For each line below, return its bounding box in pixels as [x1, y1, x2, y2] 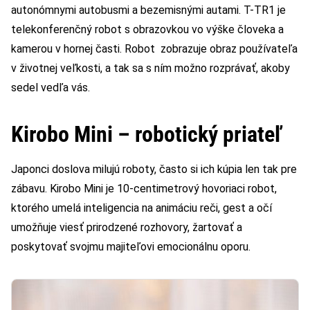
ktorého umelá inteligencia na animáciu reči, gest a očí [11, 201, 272, 215]
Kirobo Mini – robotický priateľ [11, 120, 282, 147]
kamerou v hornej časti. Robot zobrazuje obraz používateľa [11, 42, 298, 55]
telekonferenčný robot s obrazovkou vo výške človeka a [11, 22, 284, 36]
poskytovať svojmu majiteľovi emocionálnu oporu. [11, 239, 250, 253]
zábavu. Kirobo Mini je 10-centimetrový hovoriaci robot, [11, 181, 277, 195]
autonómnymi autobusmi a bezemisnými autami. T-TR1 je [11, 3, 286, 17]
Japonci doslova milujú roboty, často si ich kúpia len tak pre [11, 162, 297, 176]
